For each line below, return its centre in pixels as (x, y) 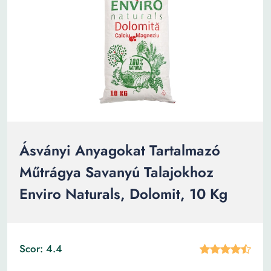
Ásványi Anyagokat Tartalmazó (120, 150)
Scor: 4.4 (41, 249)
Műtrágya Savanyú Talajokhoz (116, 172)
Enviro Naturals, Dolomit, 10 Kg (123, 194)
